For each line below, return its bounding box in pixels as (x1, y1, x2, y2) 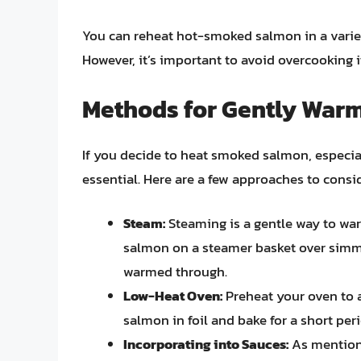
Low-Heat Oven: (123, 285, 222, 307)
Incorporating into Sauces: (123, 334, 288, 355)
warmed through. (123, 261, 227, 283)
